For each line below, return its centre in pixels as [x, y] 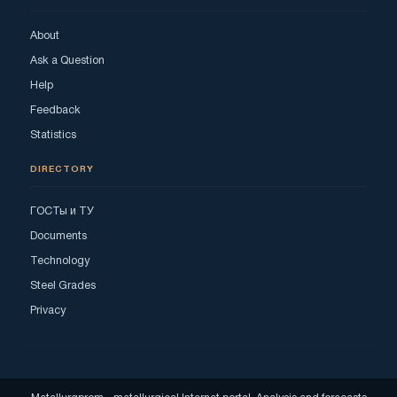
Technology [60, 261]
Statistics [53, 136]
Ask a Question [67, 61]
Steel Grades [63, 286]
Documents [58, 237]
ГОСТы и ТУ [62, 212]
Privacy [48, 311]
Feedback [55, 111]
